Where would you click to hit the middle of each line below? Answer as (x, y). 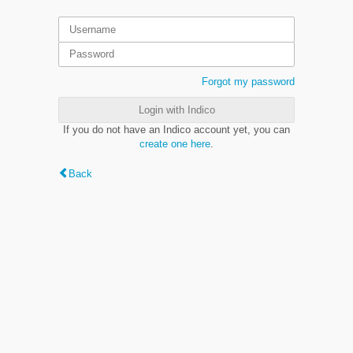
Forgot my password (248, 82)
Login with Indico (176, 110)
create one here (175, 143)
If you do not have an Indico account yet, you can (176, 129)
